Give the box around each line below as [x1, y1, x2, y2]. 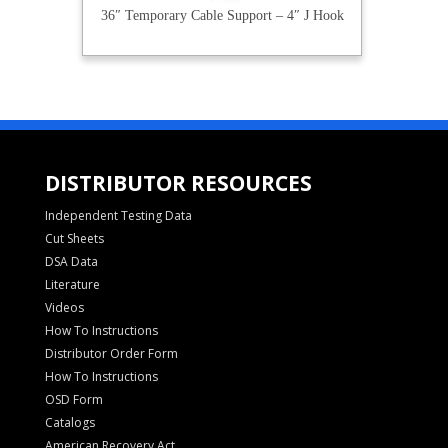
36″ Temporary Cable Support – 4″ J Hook [100, 8, 344, 24]
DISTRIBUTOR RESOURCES [44, 169, 312, 198]
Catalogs [44, 414, 95, 432]
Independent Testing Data [44, 207, 192, 225]
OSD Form [44, 391, 103, 409]
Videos [44, 299, 84, 317]
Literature [44, 276, 100, 294]
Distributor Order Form [44, 345, 178, 363]
